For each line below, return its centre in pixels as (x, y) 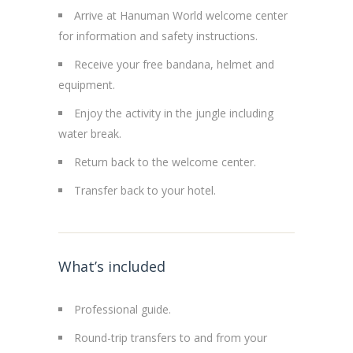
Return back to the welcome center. (165, 162)
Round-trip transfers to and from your (171, 338)
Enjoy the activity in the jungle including (174, 113)
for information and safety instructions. (158, 36)
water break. (90, 134)
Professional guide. (123, 310)
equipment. (87, 85)
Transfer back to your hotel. (145, 191)
